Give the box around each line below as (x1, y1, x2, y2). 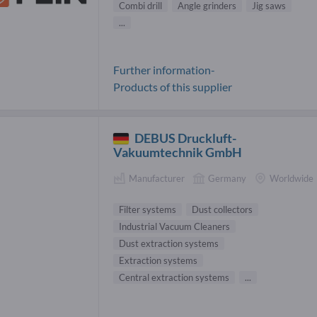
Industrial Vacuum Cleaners (119, 220, 230, 232)
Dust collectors (192, 203, 253, 215)
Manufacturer (129, 173, 185, 185)
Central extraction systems (119, 271, 229, 283)
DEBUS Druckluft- (134, 130, 237, 146)
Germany (208, 173, 246, 185)
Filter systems (119, 203, 176, 215)
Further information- (113, 63, 215, 77)
